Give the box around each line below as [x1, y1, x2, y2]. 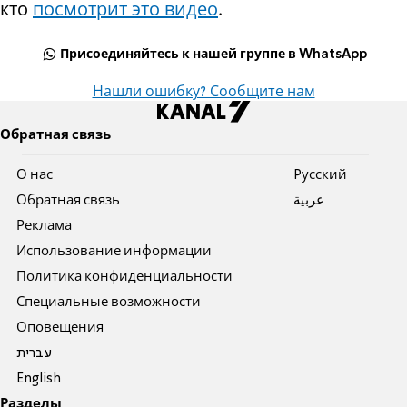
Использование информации [16, 244, 213, 258]
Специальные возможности [16, 295, 202, 309]
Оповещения [16, 321, 104, 334]
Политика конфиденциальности [16, 270, 233, 283]
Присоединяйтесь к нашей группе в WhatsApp [60, 47, 368, 61]
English [16, 372, 62, 385]
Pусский [293, 168, 347, 182]
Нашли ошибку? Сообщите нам [92, 84, 315, 100]
